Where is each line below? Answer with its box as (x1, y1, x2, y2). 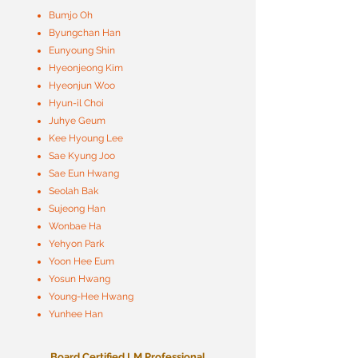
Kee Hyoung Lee (49, 133, 123, 144)
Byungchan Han (49, 27, 121, 38)
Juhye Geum (49, 115, 105, 126)
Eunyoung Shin (49, 45, 115, 56)
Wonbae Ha (49, 221, 101, 232)
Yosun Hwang (49, 273, 110, 284)
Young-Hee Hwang (49, 291, 133, 302)
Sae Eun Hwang (49, 168, 119, 179)
